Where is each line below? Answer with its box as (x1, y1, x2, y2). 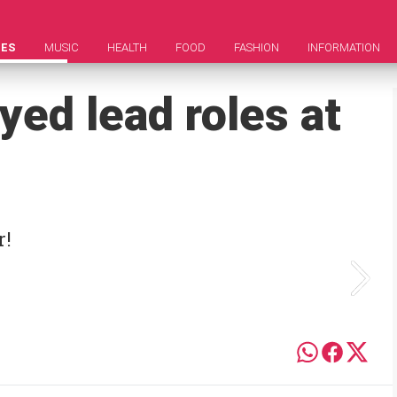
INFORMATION (307, 41, 380, 54)
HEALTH (107, 41, 147, 54)
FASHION (234, 41, 279, 54)
